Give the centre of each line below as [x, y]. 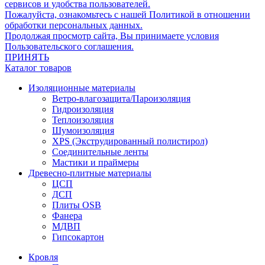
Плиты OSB [77, 205]
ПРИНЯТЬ [27, 57]
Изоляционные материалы [82, 88]
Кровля [43, 257]
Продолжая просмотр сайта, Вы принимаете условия [112, 35]
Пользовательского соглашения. [69, 46]
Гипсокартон [78, 237]
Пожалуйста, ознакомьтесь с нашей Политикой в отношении [127, 14]
